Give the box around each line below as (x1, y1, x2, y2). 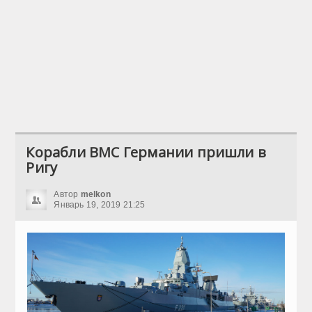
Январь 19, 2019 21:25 (54, 200, 146, 210)
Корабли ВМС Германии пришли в (26, 143, 267, 162)
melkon (80, 189, 111, 199)
